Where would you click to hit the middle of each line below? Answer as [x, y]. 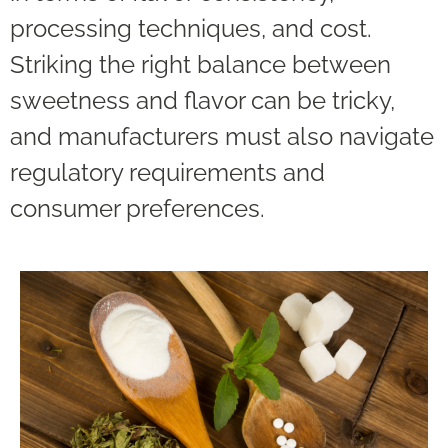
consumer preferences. [137, 209]
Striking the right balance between [200, 65]
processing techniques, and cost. [191, 29]
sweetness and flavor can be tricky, [202, 101]
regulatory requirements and [167, 173]
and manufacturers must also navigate [222, 137]
